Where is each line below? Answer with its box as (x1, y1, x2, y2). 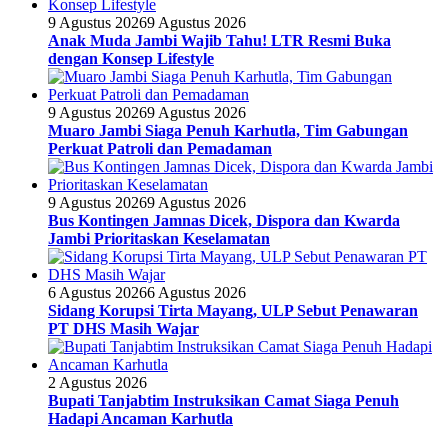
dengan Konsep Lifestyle (48, 50, 214, 68)
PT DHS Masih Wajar (48, 320, 199, 338)
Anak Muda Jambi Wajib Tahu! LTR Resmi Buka (48, 32, 391, 50)
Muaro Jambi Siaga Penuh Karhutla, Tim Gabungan (48, 122, 408, 140)
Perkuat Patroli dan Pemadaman (48, 140, 272, 158)
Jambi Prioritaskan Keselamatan (48, 230, 270, 248)
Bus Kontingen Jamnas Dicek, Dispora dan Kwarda (48, 212, 400, 230)
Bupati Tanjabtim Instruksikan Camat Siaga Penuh (48, 392, 399, 410)
